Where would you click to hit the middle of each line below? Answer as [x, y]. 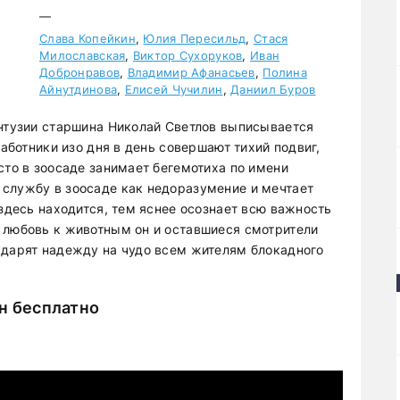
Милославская [83, 55]
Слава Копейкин [87, 38]
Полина [285, 72]
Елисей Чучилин [174, 89]
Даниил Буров [273, 89]
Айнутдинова [79, 89]
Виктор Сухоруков [187, 55]
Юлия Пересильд [195, 38]
